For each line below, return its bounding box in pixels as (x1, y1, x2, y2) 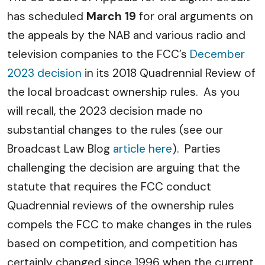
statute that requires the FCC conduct (7, 179, 211, 194)
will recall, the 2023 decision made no (7, 104, 203, 118)
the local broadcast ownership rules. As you (7, 85, 240, 99)
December (190, 47, 245, 62)
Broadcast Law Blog (7, 141, 113, 156)
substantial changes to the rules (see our (7, 122, 223, 137)
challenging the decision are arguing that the (7, 160, 240, 175)
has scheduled (7, 9, 86, 24)
